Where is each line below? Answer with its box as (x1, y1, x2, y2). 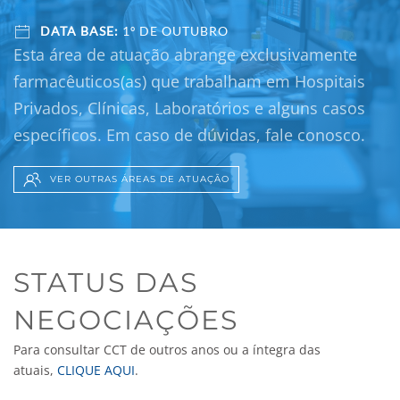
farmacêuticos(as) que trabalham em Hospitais (13, 71, 365, 93)
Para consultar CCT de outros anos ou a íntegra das (13, 341, 321, 359)
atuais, (13, 362, 57, 379)
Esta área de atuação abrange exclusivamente (13, 44, 357, 66)
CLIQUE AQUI (57, 362, 135, 379)
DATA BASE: (40, 23, 119, 39)
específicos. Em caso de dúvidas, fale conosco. (13, 124, 365, 146)
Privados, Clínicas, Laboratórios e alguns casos (13, 97, 365, 120)
